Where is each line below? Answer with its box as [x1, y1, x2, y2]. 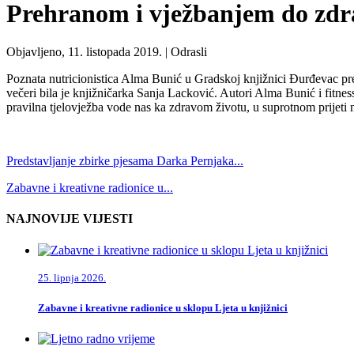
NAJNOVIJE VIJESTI [6, 212, 133, 226]
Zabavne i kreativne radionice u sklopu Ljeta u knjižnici [38, 301, 288, 314]
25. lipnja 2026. [38, 271, 106, 284]
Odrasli [171, 45, 207, 59]
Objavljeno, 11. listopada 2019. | [6, 45, 171, 59]
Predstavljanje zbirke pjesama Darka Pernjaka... [6, 154, 243, 168]
